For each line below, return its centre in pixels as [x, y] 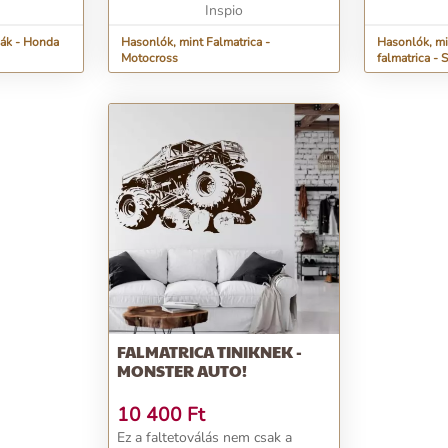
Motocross [149, 58]
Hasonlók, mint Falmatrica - [195, 42]
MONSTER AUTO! [182, 370]
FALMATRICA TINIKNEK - [209, 351]
